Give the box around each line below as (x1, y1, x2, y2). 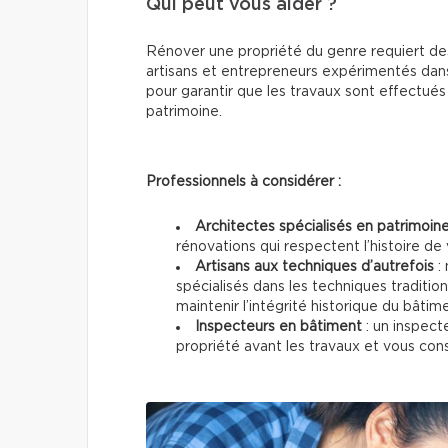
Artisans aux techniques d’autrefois (195, 260, 434, 275)
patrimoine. (146, 105, 222, 120)
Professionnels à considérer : (146, 175, 341, 190)
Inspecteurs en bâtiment (195, 320, 362, 335)
